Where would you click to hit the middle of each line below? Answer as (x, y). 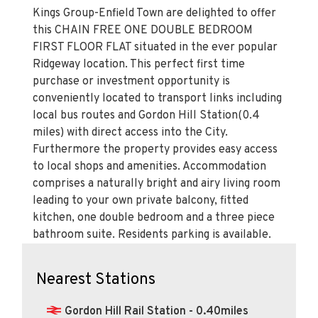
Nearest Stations (96, 280)
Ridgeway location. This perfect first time (139, 64)
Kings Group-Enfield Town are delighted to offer (154, 13)
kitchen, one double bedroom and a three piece (154, 218)
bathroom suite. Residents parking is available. (152, 235)
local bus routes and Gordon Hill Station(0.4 (146, 115)
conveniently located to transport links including (157, 98)
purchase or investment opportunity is (131, 81)
